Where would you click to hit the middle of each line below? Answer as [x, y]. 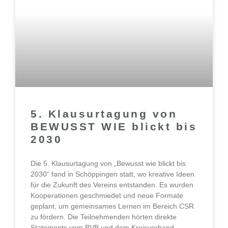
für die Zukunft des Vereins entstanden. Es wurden [112, 185]
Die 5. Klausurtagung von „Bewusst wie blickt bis [108, 164]
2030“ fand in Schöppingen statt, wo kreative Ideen [112, 174]
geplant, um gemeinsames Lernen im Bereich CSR [112, 206]
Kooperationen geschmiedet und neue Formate [107, 196]
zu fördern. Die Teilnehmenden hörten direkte [104, 217]
